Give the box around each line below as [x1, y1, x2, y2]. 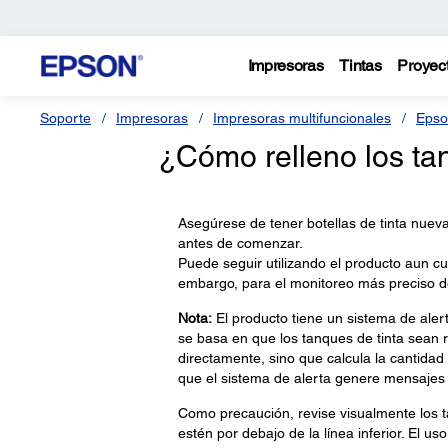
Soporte [40, 110, 91, 126]
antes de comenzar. [177, 235, 303, 251]
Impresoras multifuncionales [213, 110, 391, 126]
